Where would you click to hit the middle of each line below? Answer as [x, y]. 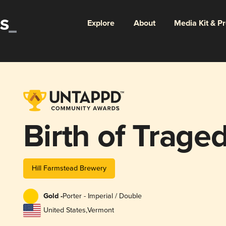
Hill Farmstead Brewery [69, 168]
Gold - [53, 196]
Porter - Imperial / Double [102, 196]
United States [64, 210]
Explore [101, 23]
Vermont [100, 210]
